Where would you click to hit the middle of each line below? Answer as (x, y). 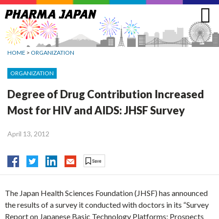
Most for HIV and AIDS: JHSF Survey (96, 110)
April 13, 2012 (28, 133)
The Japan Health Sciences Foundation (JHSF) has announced (106, 193)
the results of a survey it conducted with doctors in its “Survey (107, 205)
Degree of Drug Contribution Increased (106, 94)
